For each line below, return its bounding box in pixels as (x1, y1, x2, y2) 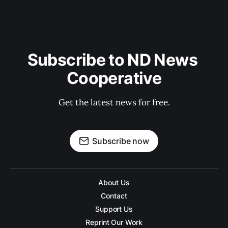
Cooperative (67, 68, 161, 88)
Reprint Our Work (85, 218, 142, 226)
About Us (98, 178, 130, 187)
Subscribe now (92, 136, 149, 146)
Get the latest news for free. (58, 97, 170, 108)
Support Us (95, 205, 133, 213)
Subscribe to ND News (27, 50, 201, 70)
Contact (101, 191, 127, 200)
